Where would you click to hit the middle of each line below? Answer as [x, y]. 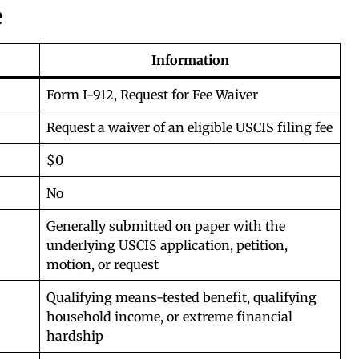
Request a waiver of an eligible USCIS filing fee [190, 127]
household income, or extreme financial [169, 316]
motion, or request [103, 264]
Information [190, 60]
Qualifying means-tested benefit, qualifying [182, 297]
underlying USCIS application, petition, [167, 245]
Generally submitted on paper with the [166, 226]
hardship [75, 335]
